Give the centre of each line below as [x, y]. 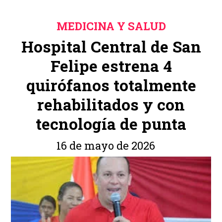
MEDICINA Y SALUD [111, 26]
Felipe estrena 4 [111, 66]
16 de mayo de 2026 [106, 146]
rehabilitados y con [111, 104]
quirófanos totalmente [111, 85]
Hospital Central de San [111, 46]
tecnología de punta [111, 124]
